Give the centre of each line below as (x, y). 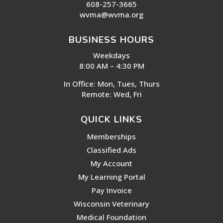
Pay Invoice (111, 190)
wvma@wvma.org (111, 14)
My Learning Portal (111, 176)
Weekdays (111, 55)
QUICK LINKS (111, 119)
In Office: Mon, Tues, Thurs (111, 83)
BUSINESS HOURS (111, 40)
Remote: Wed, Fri (111, 94)
